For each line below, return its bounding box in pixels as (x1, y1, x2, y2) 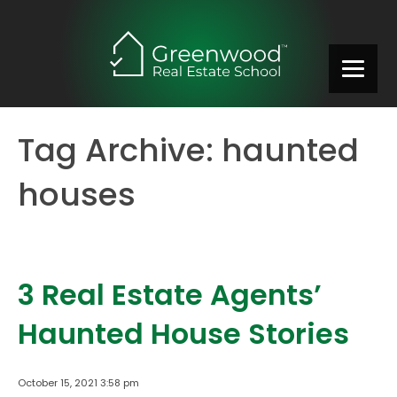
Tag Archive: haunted (18, 127, 359, 173)
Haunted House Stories (18, 313, 349, 354)
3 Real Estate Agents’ (18, 274, 322, 315)
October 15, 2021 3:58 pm (18, 376, 139, 391)
